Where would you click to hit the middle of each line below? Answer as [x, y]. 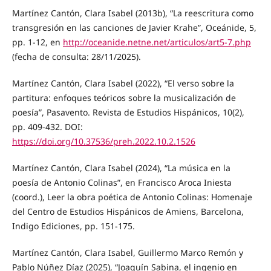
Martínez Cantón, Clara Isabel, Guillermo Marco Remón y [127, 253]
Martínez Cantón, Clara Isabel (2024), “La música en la [121, 168]
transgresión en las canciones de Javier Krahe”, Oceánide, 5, [134, 28]
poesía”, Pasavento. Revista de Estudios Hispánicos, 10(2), [128, 113]
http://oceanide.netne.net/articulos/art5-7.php [157, 42]
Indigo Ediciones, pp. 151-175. [73, 226]
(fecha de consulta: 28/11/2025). [76, 57]
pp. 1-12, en [37, 42]
